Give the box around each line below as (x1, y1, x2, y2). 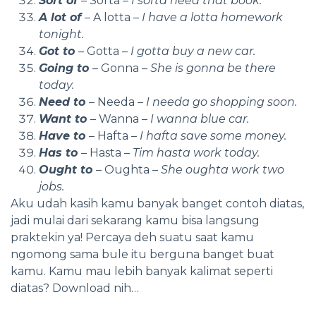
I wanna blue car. (147, 111, 249, 126)
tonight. (39, 27, 84, 41)
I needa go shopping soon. (143, 95, 297, 109)
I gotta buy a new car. (128, 44, 255, 58)
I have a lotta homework (139, 10, 283, 24)
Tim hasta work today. (133, 145, 260, 159)
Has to (39, 145, 81, 159)
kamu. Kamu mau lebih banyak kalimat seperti (11, 264, 273, 278)
